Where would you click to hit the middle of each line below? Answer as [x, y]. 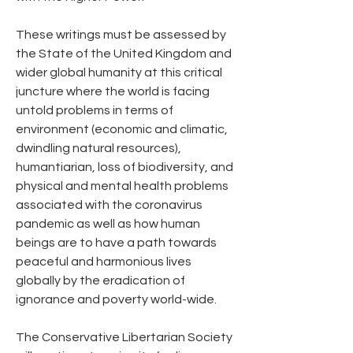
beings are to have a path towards [116, 242]
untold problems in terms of [95, 110]
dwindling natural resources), [98, 148]
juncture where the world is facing [113, 91]
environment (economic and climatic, [122, 129]
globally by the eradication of [100, 280]
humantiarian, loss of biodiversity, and [124, 167]
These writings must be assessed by [121, 34]
